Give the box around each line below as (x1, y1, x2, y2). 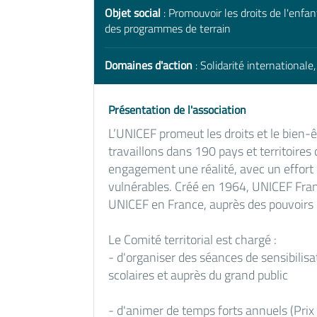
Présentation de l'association (108, 101, 246, 118)
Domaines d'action (105, 57, 192, 74)
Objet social (105, 4, 161, 21)
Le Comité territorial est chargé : (108, 230, 277, 249)
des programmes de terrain (105, 20, 231, 37)
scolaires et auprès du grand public (108, 265, 288, 284)
